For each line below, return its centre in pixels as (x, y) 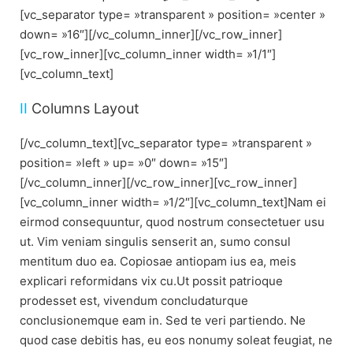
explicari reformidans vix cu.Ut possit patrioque (151, 281)
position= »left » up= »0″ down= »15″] (124, 163)
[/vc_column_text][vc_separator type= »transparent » (166, 143)
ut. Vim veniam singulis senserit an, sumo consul (155, 242)
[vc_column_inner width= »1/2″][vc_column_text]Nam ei (173, 202)
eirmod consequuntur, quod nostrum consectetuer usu (172, 222)
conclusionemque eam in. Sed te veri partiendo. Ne (163, 320)
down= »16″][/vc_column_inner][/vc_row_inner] (151, 35)
